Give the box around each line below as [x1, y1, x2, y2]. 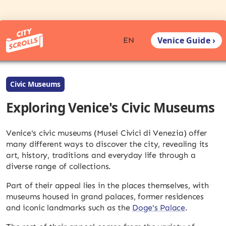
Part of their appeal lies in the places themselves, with [6, 181, 209, 190]
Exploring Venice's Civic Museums [6, 98, 215, 117]
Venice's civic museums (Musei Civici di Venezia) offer [6, 128, 207, 138]
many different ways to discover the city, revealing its [6, 139, 208, 149]
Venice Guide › [157, 35, 215, 46]
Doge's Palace [132, 203, 185, 212]
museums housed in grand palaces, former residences [6, 192, 204, 201]
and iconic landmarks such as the [6, 203, 133, 212]
